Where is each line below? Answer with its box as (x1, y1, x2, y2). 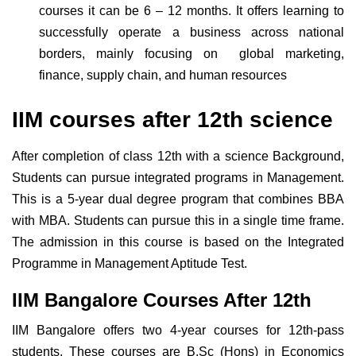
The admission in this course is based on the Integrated (12, 234, 344, 249)
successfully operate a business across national (39, 25, 344, 39)
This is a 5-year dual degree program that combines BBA (12, 192, 344, 206)
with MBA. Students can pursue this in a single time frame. (12, 213, 344, 227)
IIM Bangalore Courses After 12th (12, 288, 311, 311)
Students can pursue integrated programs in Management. (12, 170, 344, 184)
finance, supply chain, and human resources (39, 68, 291, 82)
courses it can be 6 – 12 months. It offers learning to (39, 3, 344, 17)
